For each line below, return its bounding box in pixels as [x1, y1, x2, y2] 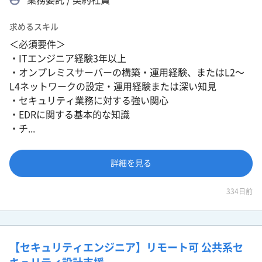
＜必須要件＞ [9, 39, 65, 49]
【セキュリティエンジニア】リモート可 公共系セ [9, 242, 243, 253]
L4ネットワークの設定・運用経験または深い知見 [9, 81, 216, 91]
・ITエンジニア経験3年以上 [9, 53, 126, 63]
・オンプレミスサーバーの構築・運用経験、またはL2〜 [9, 67, 244, 77]
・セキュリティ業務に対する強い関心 [9, 95, 168, 105]
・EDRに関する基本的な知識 [9, 109, 130, 119]
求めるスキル [9, 22, 58, 31]
